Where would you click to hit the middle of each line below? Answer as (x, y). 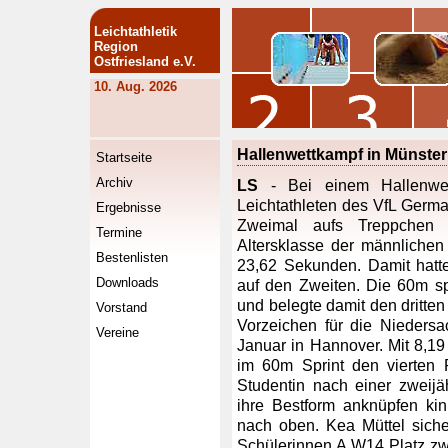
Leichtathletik (135, 31)
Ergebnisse (128, 207)
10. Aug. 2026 (135, 86)
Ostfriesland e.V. (145, 61)
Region (116, 46)
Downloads (127, 282)
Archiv (114, 182)
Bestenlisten (132, 257)
